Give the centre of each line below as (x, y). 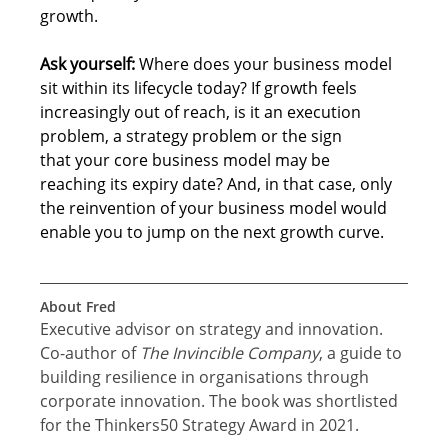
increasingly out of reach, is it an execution (203, 112)
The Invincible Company (230, 353)
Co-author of (90, 353)
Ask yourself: (88, 64)
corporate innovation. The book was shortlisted (221, 401)
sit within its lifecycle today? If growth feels (201, 88)
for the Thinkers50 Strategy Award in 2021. (200, 425)
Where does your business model (268, 64)
